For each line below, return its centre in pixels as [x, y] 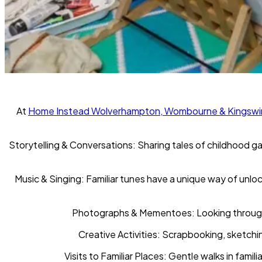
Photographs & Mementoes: [133, 213]
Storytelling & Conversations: [72, 145]
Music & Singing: [49, 179]
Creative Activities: [119, 235]
